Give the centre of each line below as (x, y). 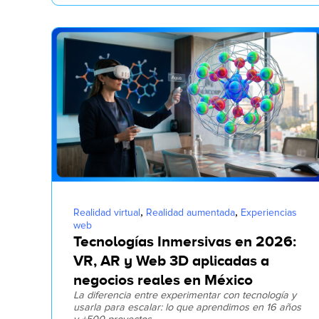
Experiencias (269, 212)
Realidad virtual (107, 212)
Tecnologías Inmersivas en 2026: (185, 241)
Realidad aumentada (190, 212)
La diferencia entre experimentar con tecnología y (185, 295)
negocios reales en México (163, 279)
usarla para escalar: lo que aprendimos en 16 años (187, 307)
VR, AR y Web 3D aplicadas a (171, 260)
